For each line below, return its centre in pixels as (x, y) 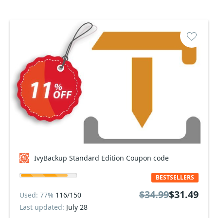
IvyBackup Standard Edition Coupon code (101, 158)
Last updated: (43, 207)
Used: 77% (37, 195)
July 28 (77, 207)
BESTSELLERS (175, 177)
